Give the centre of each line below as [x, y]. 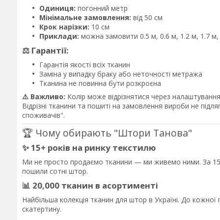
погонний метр [102, 8]
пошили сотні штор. [55, 171]
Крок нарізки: [64, 27]
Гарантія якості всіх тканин [85, 64]
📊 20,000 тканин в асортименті [90, 186]
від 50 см [147, 17]
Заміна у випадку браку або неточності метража [121, 74]
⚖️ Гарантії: [45, 50]
